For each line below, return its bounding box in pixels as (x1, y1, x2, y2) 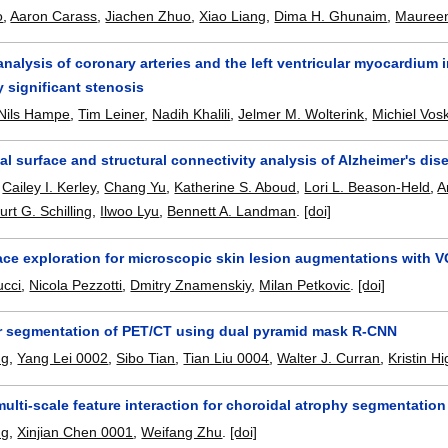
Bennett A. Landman (167, 203, 297, 220)
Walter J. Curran (277, 350, 381, 367)
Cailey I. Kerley (2, 179, 97, 196)
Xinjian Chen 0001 (17, 423, 134, 440)
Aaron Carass (10, 7, 98, 24)
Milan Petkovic (259, 276, 351, 293)
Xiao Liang (199, 7, 267, 24)
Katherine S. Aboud (174, 179, 297, 196)
